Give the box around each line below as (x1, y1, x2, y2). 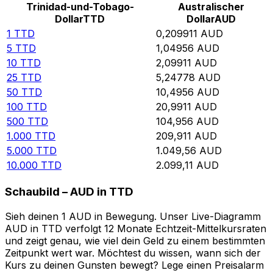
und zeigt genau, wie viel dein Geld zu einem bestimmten (5, 234, 265, 247)
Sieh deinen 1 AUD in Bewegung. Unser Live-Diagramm (5, 210, 261, 222)
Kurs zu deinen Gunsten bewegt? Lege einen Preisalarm (5, 258, 264, 271)
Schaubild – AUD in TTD (5, 185, 133, 199)
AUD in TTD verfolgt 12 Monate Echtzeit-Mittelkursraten (5, 222, 266, 235)
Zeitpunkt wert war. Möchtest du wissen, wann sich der (5, 246, 261, 259)
